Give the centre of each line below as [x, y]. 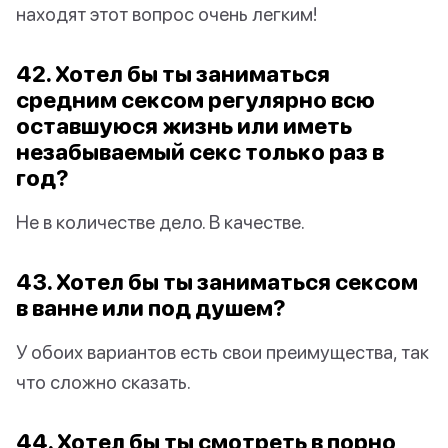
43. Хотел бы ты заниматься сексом [217, 282]
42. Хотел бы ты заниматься [173, 74]
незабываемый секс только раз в [200, 152]
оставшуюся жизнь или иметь [184, 126]
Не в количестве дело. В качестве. [160, 222]
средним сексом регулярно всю [195, 100]
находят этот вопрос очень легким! [166, 14]
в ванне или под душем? [151, 308]
